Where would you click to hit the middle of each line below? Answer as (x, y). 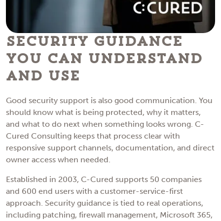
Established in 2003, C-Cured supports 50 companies (104, 180)
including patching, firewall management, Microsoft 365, (109, 215)
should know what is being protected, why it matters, (103, 112)
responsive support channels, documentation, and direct (110, 148)
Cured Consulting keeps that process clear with (93, 136)
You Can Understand (104, 59)
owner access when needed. (58, 160)
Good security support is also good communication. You (109, 101)
